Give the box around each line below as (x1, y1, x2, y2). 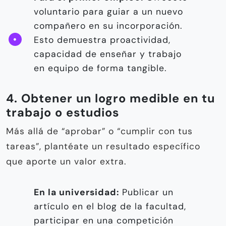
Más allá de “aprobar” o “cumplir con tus (6, 126, 193, 137)
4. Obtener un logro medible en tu (6, 91, 215, 106)
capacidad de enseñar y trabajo (34, 48, 182, 60)
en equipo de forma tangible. (34, 63, 166, 74)
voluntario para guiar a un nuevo (34, 6, 183, 18)
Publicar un (119, 187, 174, 198)
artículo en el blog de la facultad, (34, 201, 186, 212)
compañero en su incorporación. (34, 20, 182, 32)
